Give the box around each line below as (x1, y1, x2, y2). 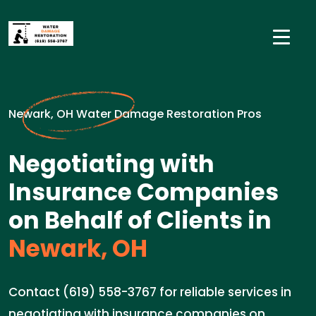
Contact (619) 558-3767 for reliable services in (8, 284, 291, 300)
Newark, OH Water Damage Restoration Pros (8, 106, 262, 122)
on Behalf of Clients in (8, 204, 272, 237)
